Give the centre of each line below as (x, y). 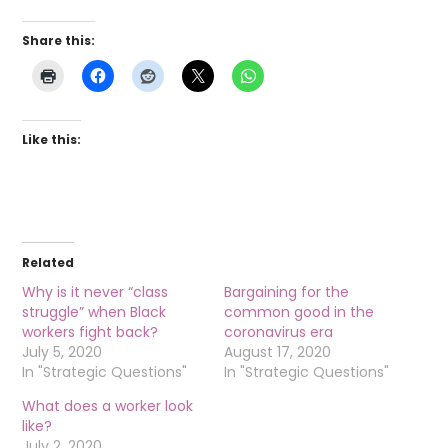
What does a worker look (108, 405)
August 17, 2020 (277, 351)
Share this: (59, 40)
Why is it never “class (95, 291)
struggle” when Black (94, 311)
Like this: (52, 139)
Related (48, 262)
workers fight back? (90, 331)
